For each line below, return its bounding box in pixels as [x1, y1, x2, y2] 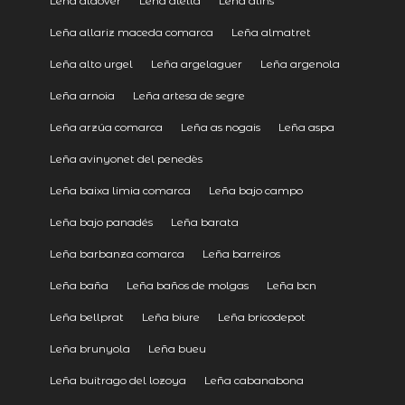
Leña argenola [259, 56, 340, 71]
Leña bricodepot [217, 309, 306, 324]
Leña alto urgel [49, 56, 133, 71]
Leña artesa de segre [132, 88, 245, 102]
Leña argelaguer [150, 56, 242, 71]
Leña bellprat [49, 309, 124, 324]
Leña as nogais [180, 119, 260, 134]
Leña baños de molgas [126, 278, 249, 292]
